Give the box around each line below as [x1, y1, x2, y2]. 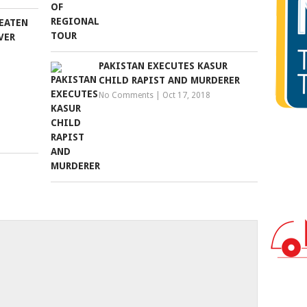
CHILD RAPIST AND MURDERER [99, 75, 241, 86]
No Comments [99, 90, 154, 100]
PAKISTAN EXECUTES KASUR [99, 60, 228, 71]
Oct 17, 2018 [162, 90, 211, 100]
